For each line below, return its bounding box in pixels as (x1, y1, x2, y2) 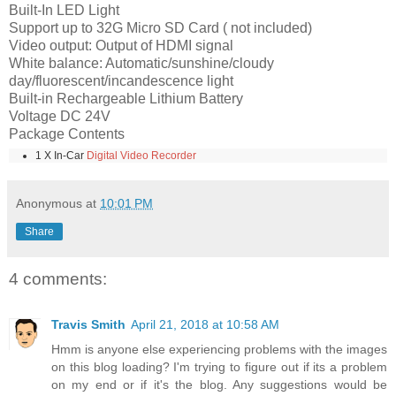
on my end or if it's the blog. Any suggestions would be (51, 377, 387, 392)
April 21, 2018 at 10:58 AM (131, 317, 279, 332)
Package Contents (9, 126, 125, 141)
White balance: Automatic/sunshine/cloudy (9, 55, 274, 71)
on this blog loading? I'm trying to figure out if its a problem (51, 360, 387, 375)
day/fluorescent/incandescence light (9, 72, 233, 88)
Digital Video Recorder (87, 148, 196, 162)
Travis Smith (51, 317, 126, 332)
